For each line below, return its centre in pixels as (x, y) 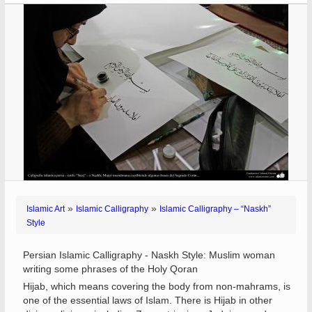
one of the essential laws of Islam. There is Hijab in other (148, 300)
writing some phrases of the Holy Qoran (110, 269)
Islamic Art (46, 209)
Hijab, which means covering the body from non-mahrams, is (157, 286)
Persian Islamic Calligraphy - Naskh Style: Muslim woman (149, 255)
